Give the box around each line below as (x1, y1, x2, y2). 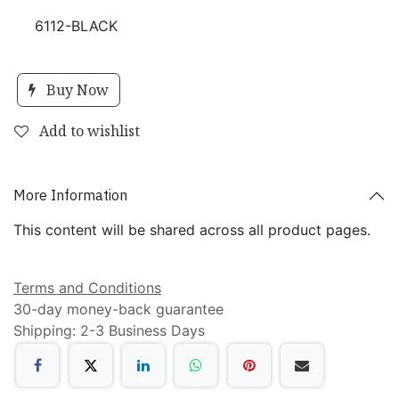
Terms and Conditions (13, 278, 161, 297)
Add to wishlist (39, 120, 140, 141)
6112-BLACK (35, 16, 118, 35)
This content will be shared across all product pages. (13, 220, 370, 239)
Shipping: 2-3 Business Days (13, 321, 205, 339)
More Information (13, 186, 127, 205)
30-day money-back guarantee (13, 299, 224, 318)
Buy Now (43, 79, 109, 100)
